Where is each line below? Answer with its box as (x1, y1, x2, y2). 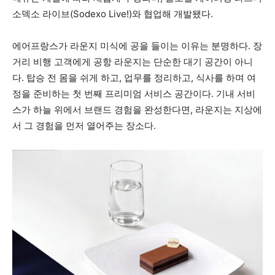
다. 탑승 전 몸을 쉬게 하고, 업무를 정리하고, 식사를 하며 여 (12, 71, 256, 83)
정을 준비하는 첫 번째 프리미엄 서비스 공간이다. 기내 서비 (12, 87, 255, 99)
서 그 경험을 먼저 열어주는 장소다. (12, 119, 156, 131)
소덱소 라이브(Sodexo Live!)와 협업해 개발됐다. (12, 7, 213, 20)
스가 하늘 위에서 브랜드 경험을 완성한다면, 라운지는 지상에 (12, 103, 262, 115)
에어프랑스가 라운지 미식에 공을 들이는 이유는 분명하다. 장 (12, 39, 262, 52)
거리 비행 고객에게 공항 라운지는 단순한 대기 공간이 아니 (12, 55, 253, 68)
